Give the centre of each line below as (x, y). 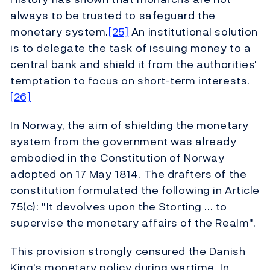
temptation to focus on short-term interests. (130, 81)
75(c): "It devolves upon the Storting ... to (119, 207)
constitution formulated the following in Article (135, 190)
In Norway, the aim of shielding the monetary (130, 125)
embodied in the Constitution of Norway (118, 158)
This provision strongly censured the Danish (128, 251)
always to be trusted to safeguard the (113, 16)
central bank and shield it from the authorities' (134, 64)
